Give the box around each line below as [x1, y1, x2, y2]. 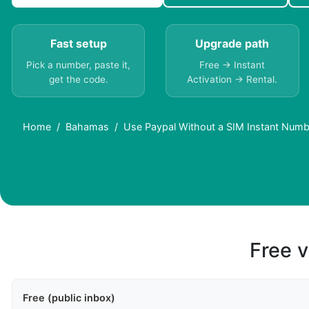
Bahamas [66, 121, 109, 133]
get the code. [48, 74, 108, 86]
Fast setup [50, 37, 107, 51]
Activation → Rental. [187, 74, 278, 86]
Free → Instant [199, 59, 266, 71]
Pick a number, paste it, [26, 59, 131, 71]
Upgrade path [195, 37, 270, 51]
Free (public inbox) [23, 292, 115, 304]
